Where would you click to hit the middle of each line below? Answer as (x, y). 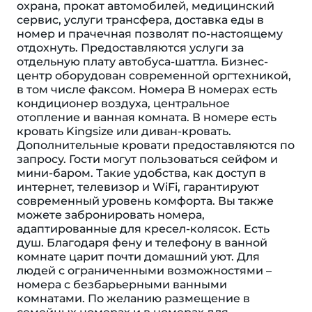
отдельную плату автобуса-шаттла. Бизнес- (142, 62)
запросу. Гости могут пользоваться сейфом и (147, 159)
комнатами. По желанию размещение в (133, 298)
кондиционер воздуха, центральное (123, 103)
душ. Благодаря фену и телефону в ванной (142, 243)
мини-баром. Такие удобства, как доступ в (141, 173)
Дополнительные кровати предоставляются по (156, 145)
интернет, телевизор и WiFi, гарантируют (138, 187)
